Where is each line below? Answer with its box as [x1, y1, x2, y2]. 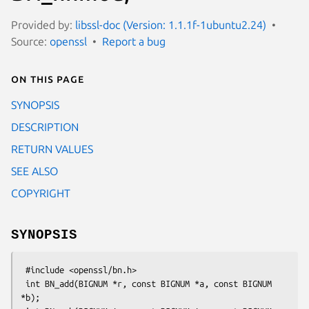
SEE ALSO [11, 164, 58, 177]
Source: [11, 34, 50, 48]
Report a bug [102, 34, 166, 48]
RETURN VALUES [11, 142, 93, 155]
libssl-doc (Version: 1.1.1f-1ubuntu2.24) [75, 18, 266, 31]
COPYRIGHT [11, 186, 70, 199]
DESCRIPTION [11, 120, 79, 133]
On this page [11, 72, 84, 85]
